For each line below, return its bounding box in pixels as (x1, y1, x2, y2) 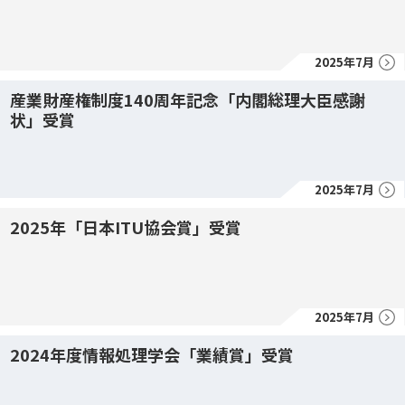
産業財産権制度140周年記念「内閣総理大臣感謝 (10, 88, 365, 111)
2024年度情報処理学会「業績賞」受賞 (10, 343, 294, 366)
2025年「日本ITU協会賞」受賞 (10, 215, 241, 239)
